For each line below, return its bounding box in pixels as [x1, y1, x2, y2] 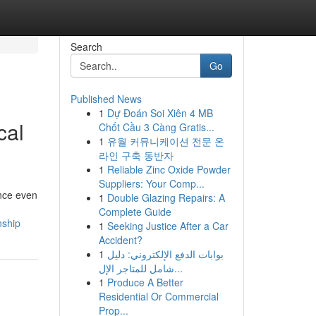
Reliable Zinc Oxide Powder [107, 162, 231, 176]
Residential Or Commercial [98, 289, 219, 303]
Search [70, 39, 102, 54]
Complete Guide [98, 205, 171, 219]
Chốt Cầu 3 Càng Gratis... [98, 120, 214, 134]
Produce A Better [107, 275, 183, 289]
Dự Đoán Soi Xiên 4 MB [107, 106, 213, 120]
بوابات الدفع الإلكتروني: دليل [107, 247, 224, 261]
